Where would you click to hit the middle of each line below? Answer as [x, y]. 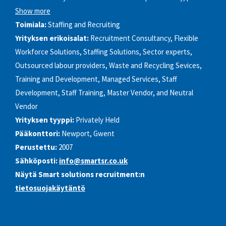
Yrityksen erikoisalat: [52, 38]
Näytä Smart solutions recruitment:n [80, 175]
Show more [33, 11]
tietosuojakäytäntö [50, 188]
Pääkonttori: [38, 134]
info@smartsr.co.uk [93, 161]
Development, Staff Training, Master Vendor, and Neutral [104, 93]
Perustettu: [36, 147]
